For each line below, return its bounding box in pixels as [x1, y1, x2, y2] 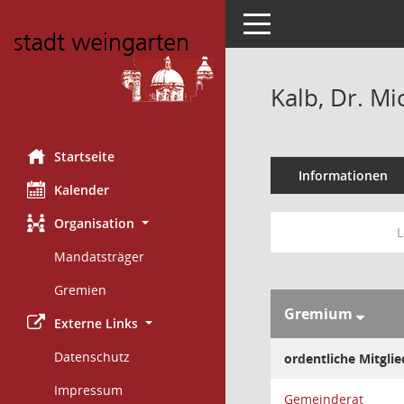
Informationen [298, 167, 388, 184]
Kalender [54, 181, 109, 198]
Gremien [54, 281, 106, 298]
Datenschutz [54, 348, 130, 365]
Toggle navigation [243, 14, 349, 31]
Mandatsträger [54, 248, 144, 265]
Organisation [54, 215, 134, 232]
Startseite [54, 148, 115, 165]
